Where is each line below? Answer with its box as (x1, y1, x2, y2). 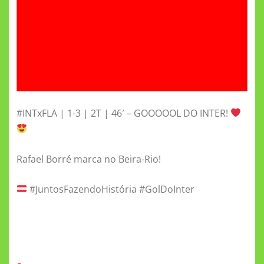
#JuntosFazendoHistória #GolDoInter (27, 182, 195, 196)
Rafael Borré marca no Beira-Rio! (16, 152, 161, 166)
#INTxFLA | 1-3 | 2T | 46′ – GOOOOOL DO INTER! (16, 106, 230, 120)
